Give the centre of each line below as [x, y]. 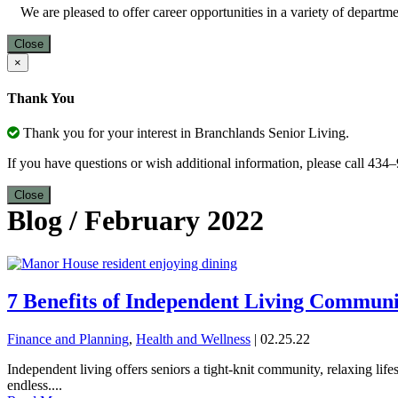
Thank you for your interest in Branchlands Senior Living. [184, 133]
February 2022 [174, 221]
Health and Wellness [193, 339]
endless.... [35, 386]
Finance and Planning [68, 339]
